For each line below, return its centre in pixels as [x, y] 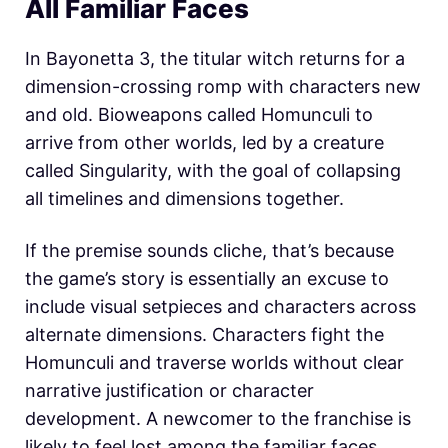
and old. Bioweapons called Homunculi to [199, 115]
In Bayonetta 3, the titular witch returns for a [215, 59]
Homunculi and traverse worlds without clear [214, 363]
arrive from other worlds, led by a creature [204, 143]
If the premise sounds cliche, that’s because [209, 251]
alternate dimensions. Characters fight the [204, 335]
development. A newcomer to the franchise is [218, 419]
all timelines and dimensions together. [184, 199]
